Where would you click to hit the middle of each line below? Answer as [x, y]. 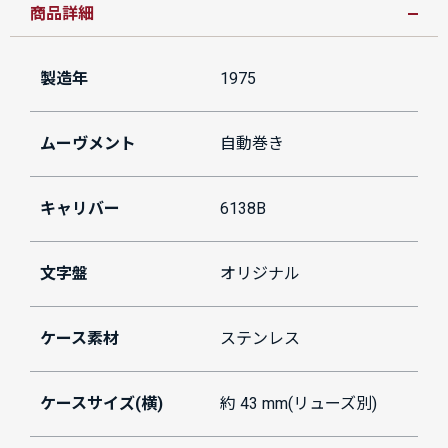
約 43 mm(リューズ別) [298, 404]
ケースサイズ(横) [101, 404]
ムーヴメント [88, 144]
